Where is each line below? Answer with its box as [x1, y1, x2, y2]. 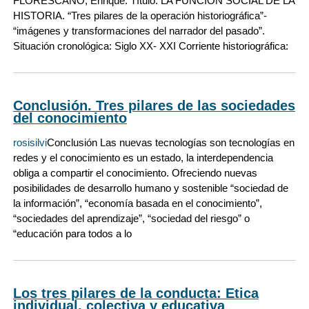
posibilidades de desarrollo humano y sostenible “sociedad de [13, 181, 288, 194]
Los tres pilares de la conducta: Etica [13, 286, 259, 301]
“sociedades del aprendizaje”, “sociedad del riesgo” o [13, 212, 250, 224]
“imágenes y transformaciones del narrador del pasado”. [13, 24, 265, 37]
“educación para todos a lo [13, 227, 132, 239]
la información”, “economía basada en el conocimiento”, [13, 197, 262, 209]
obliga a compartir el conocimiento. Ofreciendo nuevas [13, 166, 257, 179]
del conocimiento [13, 110, 127, 126]
